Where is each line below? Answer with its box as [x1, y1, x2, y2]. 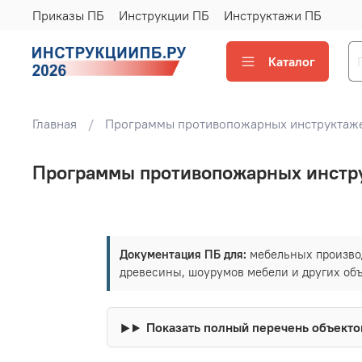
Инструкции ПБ [119, 6, 209, 23]
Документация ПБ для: [120, 246, 246, 263]
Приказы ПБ [32, 6, 104, 23]
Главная [32, 116, 77, 133]
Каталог [268, 53, 315, 69]
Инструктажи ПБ [224, 6, 322, 23]
